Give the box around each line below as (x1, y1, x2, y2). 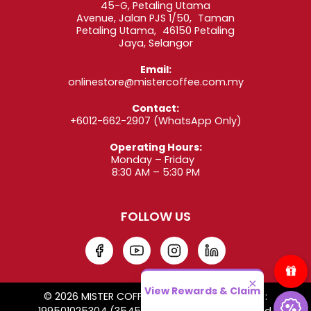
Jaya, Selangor (118, 36, 193, 51)
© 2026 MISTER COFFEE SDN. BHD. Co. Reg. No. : (44, 289, 267, 304)
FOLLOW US (120, 208, 191, 226)
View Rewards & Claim (144, 284, 260, 298)
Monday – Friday (110, 153, 201, 167)
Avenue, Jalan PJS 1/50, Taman (76, 11, 235, 26)
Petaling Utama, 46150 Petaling (76, 24, 235, 38)
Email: (140, 62, 171, 77)
